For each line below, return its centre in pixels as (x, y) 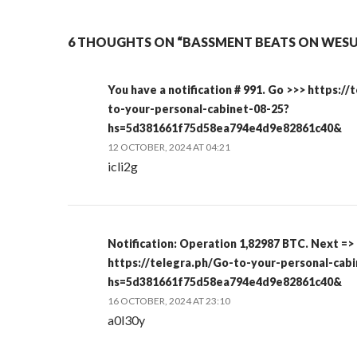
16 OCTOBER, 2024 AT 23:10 (169, 301)
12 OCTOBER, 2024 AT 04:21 (169, 147)
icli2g (123, 166)
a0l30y (127, 320)
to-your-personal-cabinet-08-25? (199, 109)
